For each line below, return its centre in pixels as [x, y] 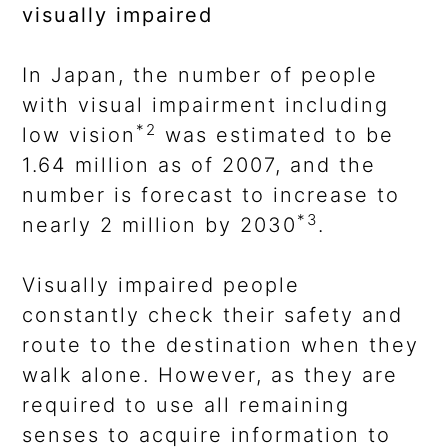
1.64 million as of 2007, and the [199, 165]
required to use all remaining [186, 405]
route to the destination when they [221, 345]
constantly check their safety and [213, 315]
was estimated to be [276, 135]
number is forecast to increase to [211, 195]
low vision [79, 135]
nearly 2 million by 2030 [160, 225]
